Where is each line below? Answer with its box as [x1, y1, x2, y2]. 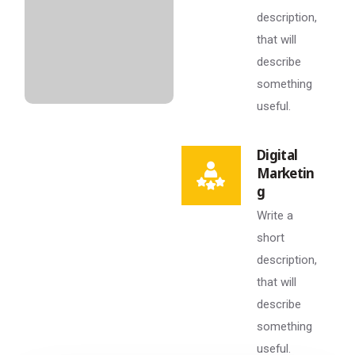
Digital [256, 145, 298, 164]
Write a [256, 208, 293, 223]
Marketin [256, 163, 315, 182]
